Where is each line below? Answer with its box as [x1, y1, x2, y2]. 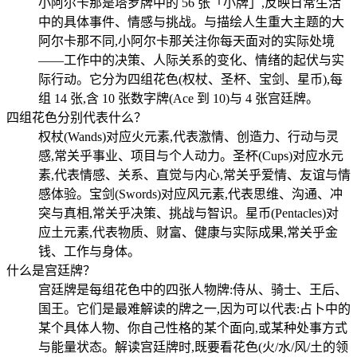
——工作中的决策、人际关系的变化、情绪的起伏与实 [38, 53, 344, 67]
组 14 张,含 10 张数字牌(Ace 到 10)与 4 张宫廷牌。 [38, 91, 319, 105]
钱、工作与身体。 [38, 244, 140, 258]
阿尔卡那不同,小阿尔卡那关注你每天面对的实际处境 [38, 33, 335, 48]
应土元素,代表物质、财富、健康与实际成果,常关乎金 [38, 225, 338, 239]
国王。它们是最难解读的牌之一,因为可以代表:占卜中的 [38, 301, 351, 316]
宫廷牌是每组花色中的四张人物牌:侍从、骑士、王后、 [38, 282, 347, 296]
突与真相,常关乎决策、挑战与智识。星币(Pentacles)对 [38, 206, 339, 220]
